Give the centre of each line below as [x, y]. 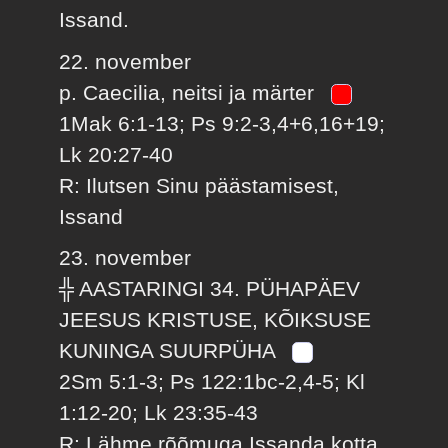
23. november [125, 258]
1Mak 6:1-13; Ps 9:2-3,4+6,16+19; [222, 123]
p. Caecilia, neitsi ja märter [190, 92]
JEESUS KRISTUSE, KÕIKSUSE [215, 320]
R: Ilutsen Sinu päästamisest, [199, 185]
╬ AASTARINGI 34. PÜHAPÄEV [210, 289]
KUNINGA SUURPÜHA [170, 351]
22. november [125, 61]
